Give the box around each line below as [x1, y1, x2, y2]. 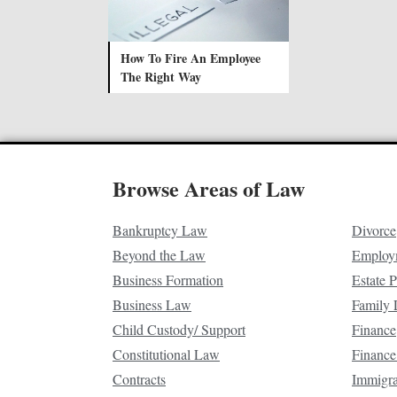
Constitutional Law [113, 344, 220, 363]
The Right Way [121, 66, 201, 86]
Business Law [113, 294, 191, 314]
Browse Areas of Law [113, 172, 305, 204]
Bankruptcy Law [113, 220, 207, 239]
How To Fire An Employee [121, 48, 261, 67]
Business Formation [113, 269, 223, 289]
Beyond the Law [113, 245, 206, 264]
